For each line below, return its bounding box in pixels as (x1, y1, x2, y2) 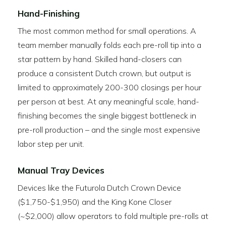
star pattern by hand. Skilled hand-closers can (18, 54, 182, 64)
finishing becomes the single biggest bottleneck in (18, 110, 196, 121)
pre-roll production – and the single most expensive (18, 125, 200, 135)
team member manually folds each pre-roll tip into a (18, 40, 201, 50)
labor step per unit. (18, 139, 84, 149)
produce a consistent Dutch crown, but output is (18, 68, 191, 78)
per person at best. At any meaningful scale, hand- (18, 96, 199, 106)
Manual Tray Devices (18, 165, 104, 176)
